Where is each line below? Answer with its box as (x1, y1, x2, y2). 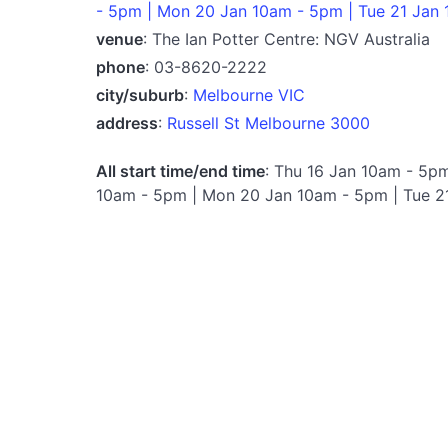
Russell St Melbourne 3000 (167, 112, 370, 133)
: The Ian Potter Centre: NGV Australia (143, 28, 430, 49)
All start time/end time (96, 160, 265, 181)
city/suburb (96, 84, 184, 105)
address (96, 112, 158, 133)
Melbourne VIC (193, 84, 305, 105)
